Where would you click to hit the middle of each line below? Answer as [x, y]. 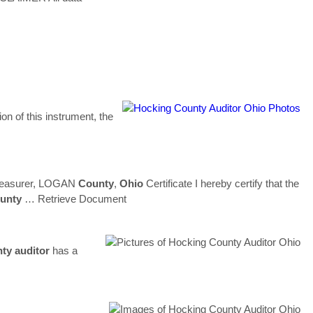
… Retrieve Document [75, 198]
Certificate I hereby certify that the [221, 183]
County [96, 183]
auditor [32, 250]
